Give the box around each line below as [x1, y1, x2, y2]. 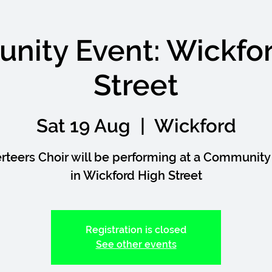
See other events [95, 239, 177, 251]
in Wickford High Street [70, 168, 202, 183]
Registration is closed [86, 224, 186, 236]
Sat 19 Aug [36, 115, 131, 137]
